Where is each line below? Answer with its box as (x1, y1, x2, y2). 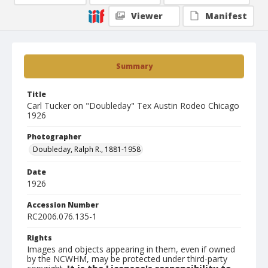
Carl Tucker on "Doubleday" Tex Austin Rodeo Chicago (27, 100, 239, 111)
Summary (115, 61, 153, 71)
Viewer (131, 10, 163, 22)
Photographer (27, 132, 81, 142)
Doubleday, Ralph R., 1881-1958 (33, 144, 141, 154)
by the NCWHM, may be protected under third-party (27, 253, 227, 264)
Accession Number (27, 200, 99, 210)
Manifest (205, 10, 247, 22)
